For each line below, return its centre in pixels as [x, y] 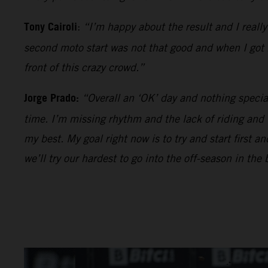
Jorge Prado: [53, 98]
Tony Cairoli [51, 27]
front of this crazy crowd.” [84, 67]
